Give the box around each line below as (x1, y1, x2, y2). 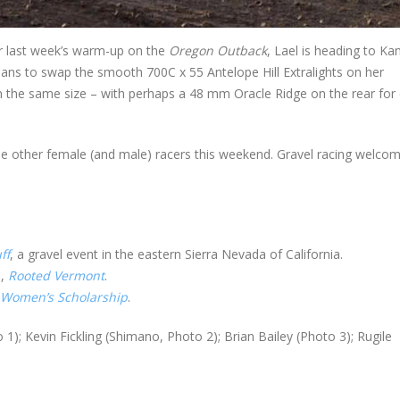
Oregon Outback (169, 41, 267, 59)
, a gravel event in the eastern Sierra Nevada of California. (10, 245, 343, 262)
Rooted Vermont (8, 266, 104, 284)
